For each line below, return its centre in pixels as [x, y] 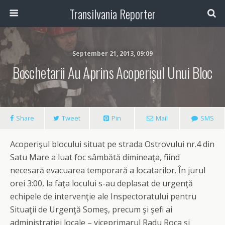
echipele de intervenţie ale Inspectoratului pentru [103, 196]
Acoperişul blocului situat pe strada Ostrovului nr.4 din [112, 144]
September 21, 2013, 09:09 [113, 53]
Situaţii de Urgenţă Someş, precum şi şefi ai [91, 209]
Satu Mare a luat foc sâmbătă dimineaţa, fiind [95, 157]
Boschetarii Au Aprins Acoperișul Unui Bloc [113, 72]
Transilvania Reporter [113, 14]
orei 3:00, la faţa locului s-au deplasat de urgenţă [101, 183]
